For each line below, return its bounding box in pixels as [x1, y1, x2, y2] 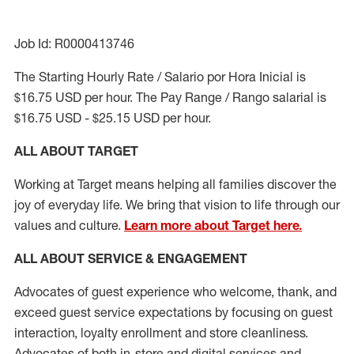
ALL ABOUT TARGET [14, 143, 138, 159]
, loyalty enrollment [74, 325, 185, 341]
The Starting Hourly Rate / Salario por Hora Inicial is [14, 69, 306, 85]
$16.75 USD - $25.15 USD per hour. [14, 110, 211, 126]
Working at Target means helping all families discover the [14, 176, 337, 192]
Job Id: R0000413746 [14, 36, 134, 51]
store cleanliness [209, 325, 305, 341]
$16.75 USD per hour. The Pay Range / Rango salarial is [14, 89, 326, 105]
